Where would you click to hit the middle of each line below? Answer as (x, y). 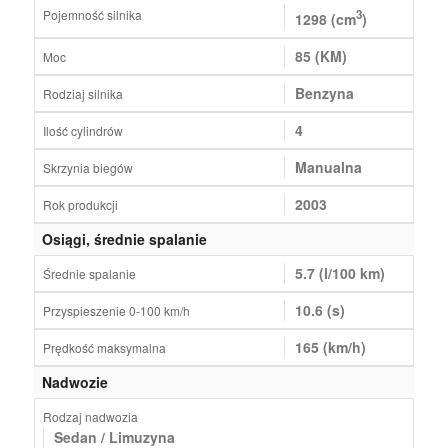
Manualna (328, 166)
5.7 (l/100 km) (339, 272)
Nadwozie (74, 381)
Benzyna (324, 92)
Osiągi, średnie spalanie (124, 238)
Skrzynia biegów (87, 167)
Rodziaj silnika (82, 93)
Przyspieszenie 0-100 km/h (116, 310)
